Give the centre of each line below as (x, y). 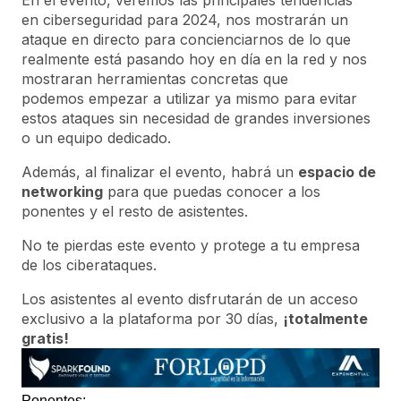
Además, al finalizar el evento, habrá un (158, 172)
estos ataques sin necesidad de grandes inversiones (196, 119)
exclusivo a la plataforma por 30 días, (152, 319)
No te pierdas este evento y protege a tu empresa (191, 246)
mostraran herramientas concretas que (155, 79)
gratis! (45, 339)
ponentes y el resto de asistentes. (135, 212)
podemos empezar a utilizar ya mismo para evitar (189, 99)
